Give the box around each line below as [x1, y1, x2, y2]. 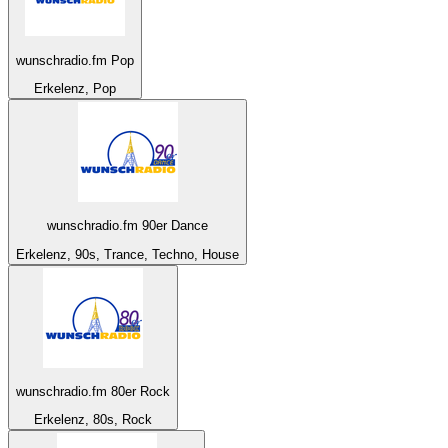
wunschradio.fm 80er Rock [16, 383, 170, 399]
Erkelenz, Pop [34, 81, 116, 96]
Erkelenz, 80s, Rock [34, 412, 152, 428]
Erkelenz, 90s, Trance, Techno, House [16, 246, 239, 262]
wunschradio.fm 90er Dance [47, 218, 208, 234]
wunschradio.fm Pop [16, 52, 134, 68]
